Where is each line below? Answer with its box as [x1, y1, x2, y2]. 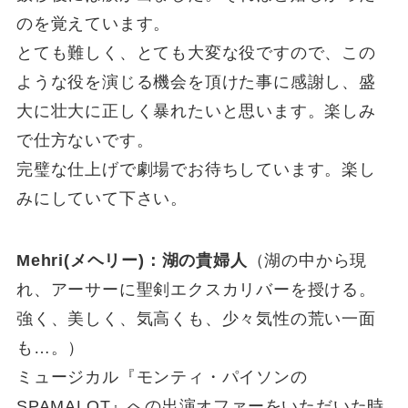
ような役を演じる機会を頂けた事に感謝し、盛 [15, 73, 376, 92]
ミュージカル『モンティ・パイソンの [15, 368, 308, 387]
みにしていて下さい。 [15, 189, 188, 209]
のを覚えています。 [15, 15, 171, 34]
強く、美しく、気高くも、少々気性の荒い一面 [15, 310, 376, 329]
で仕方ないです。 [15, 131, 154, 150]
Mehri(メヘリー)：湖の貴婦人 [15, 251, 248, 270]
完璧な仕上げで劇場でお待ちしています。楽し [15, 160, 376, 179]
